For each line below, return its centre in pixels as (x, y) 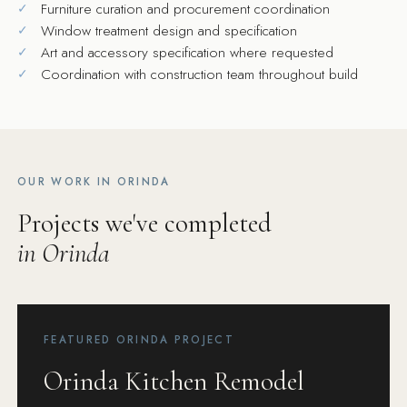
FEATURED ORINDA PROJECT (139, 339)
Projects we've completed (145, 223)
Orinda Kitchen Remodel (174, 382)
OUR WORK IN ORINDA (94, 181)
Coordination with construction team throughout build (199, 74)
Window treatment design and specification (169, 30)
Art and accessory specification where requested (187, 52)
